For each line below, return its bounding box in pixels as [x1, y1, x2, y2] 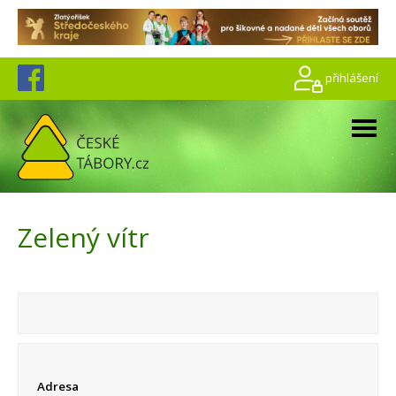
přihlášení [325, 69, 378, 86]
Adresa [36, 377, 79, 394]
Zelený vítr [18, 219, 149, 256]
